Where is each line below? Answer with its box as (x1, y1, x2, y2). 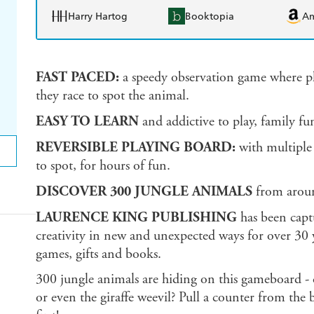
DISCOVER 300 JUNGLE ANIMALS (35, 183, 252, 200)
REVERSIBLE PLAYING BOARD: (35, 139, 239, 156)
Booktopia (185, 10, 234, 22)
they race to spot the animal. (35, 87, 189, 105)
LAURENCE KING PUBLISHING (35, 209, 237, 226)
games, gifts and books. (35, 245, 161, 264)
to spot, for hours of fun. (35, 157, 170, 175)
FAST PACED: (35, 69, 119, 86)
